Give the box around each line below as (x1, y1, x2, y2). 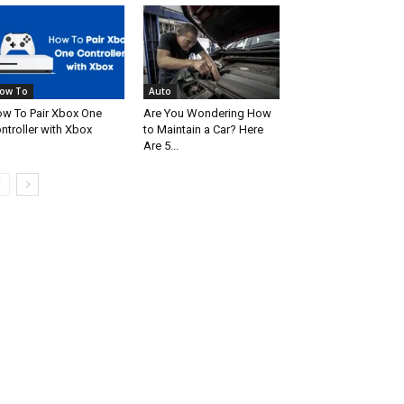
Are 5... (142, 139, 179, 153)
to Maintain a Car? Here (142, 123, 263, 137)
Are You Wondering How (142, 106, 271, 121)
